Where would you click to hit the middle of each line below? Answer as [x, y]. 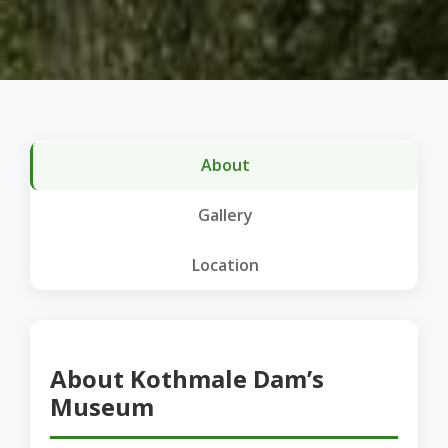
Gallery [225, 215]
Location [225, 265]
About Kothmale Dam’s [187, 378]
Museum [102, 406]
